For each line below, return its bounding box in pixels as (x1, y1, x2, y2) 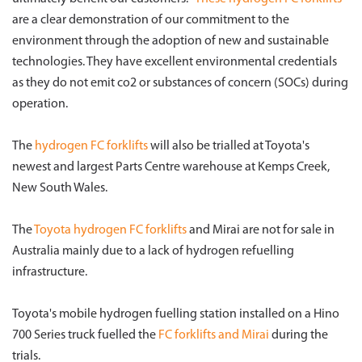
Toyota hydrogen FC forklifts (34, 224, 187, 237)
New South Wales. (12, 182, 107, 195)
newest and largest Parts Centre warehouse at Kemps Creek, (12, 161, 330, 174)
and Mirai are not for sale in (187, 224, 335, 237)
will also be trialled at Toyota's (148, 140, 309, 153)
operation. (12, 98, 68, 111)
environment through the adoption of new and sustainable (12, 35, 329, 48)
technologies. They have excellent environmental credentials (12, 56, 337, 69)
